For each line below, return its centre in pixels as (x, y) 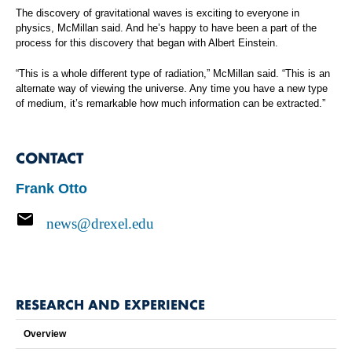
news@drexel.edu (100, 223)
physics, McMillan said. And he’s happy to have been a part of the (166, 27)
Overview (45, 334)
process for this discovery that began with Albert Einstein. (147, 42)
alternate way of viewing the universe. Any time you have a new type (172, 88)
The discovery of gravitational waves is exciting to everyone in (158, 13)
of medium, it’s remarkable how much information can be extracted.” (170, 103)
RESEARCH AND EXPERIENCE (110, 304)
